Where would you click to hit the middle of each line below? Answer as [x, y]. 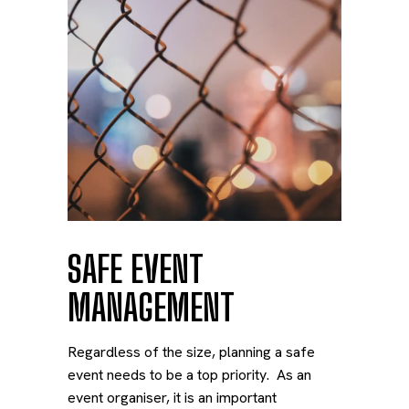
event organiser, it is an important [172, 398]
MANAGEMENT [151, 308]
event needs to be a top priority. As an [189, 375]
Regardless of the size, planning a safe [191, 352]
